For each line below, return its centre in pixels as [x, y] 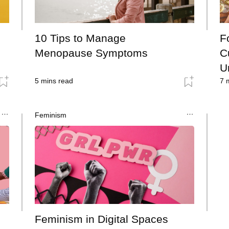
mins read [56, 81]
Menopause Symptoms [91, 53]
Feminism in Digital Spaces [102, 219]
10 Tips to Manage [81, 38]
